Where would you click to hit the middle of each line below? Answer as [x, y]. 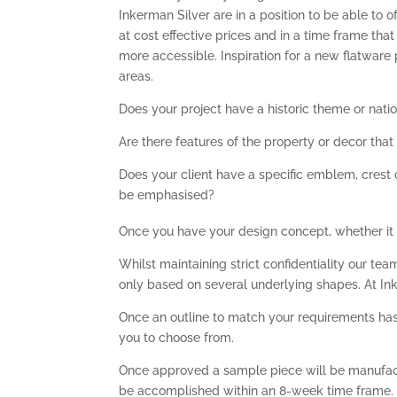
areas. [136, 76]
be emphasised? [167, 195]
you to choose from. [177, 337]
